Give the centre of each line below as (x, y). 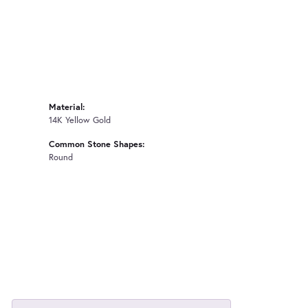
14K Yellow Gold (80, 120)
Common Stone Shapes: (97, 144)
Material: (67, 107)
